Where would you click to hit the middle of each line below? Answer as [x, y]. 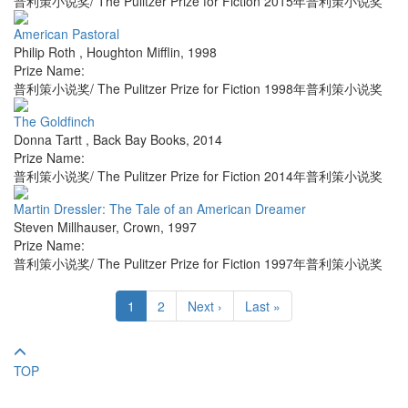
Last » [263, 306]
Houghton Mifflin [133, 52]
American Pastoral [66, 34]
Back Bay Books [139, 140]
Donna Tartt [50, 140]
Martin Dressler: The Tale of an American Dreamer [160, 209]
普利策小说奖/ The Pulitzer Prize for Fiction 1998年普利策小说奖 [198, 89]
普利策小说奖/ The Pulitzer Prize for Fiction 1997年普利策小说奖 [198, 264]
